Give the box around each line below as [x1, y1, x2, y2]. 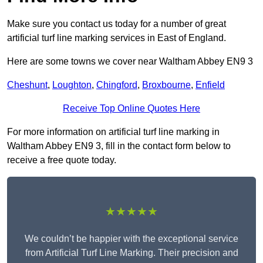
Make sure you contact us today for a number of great [7, 19, 226, 29]
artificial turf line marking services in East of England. [7, 33, 226, 43]
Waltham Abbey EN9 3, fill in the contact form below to [7, 141, 231, 151]
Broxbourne [142, 80, 191, 90]
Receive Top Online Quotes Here [63, 103, 200, 114]
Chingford [96, 80, 137, 90]
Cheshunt [7, 80, 48, 90]
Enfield [195, 80, 225, 90]
